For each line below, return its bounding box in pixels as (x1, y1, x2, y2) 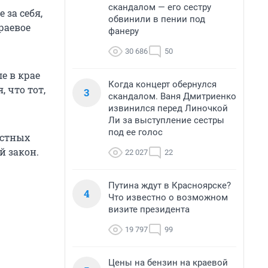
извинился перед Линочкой (108, 103, 228, 114)
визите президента (108, 204, 190, 215)
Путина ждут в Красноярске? (108, 180, 231, 191)
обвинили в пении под (108, 14, 205, 25)
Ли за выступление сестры (108, 115, 224, 126)
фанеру (108, 26, 139, 36)
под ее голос (108, 127, 163, 138)
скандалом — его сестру (108, 2, 211, 13)
